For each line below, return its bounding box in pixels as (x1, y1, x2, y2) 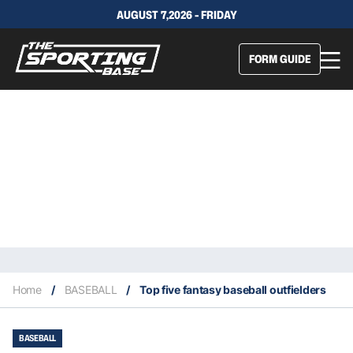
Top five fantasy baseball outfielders (139, 282, 326, 296)
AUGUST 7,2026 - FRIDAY (116, 7, 237, 22)
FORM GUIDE (249, 50, 310, 66)
